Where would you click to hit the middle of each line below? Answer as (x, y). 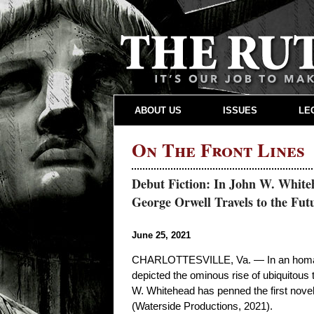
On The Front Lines (218, 149)
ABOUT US (158, 110)
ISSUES (240, 110)
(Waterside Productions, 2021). (202, 307)
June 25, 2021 (161, 235)
